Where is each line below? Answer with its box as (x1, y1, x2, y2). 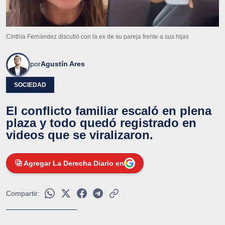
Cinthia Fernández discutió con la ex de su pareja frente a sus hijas (6, 33, 189, 40)
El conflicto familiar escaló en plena (6, 103, 211, 118)
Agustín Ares (41, 59, 85, 68)
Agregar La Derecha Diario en (24, 159, 124, 167)
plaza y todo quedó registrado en (6, 116, 196, 130)
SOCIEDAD (14, 81, 46, 88)
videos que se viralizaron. (6, 128, 153, 142)
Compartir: (6, 189, 40, 197)
